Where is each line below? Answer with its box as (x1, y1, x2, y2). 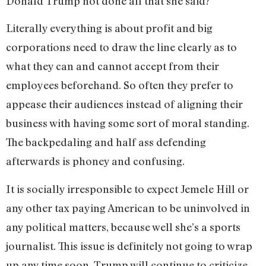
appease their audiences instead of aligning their (6, 97, 243, 111)
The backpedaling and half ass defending (6, 135, 206, 149)
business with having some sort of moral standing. (6, 116, 249, 130)
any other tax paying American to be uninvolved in (6, 201, 250, 214)
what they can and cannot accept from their (6, 59, 219, 73)
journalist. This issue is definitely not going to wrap (6, 239, 252, 252)
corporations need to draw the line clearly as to (6, 40, 237, 54)
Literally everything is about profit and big (6, 21, 213, 35)
